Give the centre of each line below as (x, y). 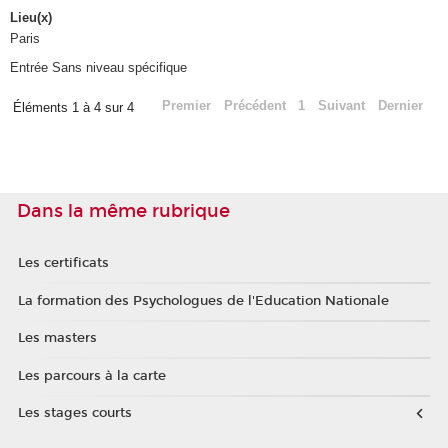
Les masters (57, 338)
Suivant (342, 105)
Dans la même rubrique (123, 210)
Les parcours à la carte (91, 375)
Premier (186, 105)
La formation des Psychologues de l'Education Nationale (203, 300)
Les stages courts (74, 413)
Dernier (400, 105)
